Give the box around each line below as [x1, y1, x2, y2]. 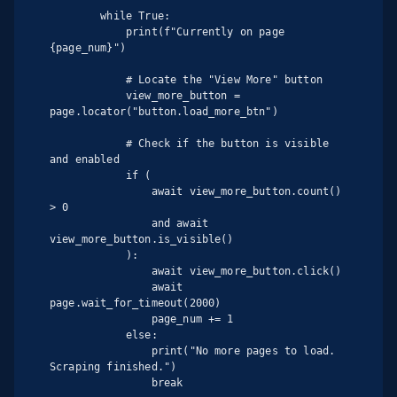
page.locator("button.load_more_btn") [50, 105, 278, 119]
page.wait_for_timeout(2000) [50, 297, 222, 310]
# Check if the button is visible [50, 137, 126, 151]
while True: [50, 10, 101, 23]
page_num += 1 [50, 313, 152, 326]
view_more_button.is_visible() [50, 233, 234, 246]
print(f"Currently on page [50, 26, 126, 39]
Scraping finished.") [50, 361, 177, 374]
